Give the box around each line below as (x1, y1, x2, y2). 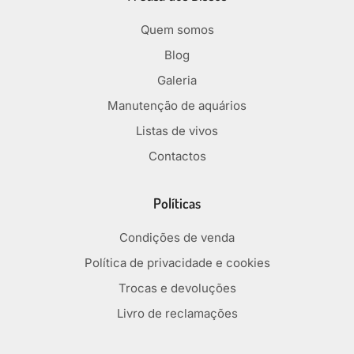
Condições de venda (119, 229, 235, 245)
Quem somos (140, 21, 214, 37)
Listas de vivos (136, 122, 218, 138)
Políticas (153, 194, 201, 212)
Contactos (148, 148, 206, 164)
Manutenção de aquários (107, 97, 247, 113)
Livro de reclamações (116, 305, 238, 321)
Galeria (157, 72, 197, 88)
